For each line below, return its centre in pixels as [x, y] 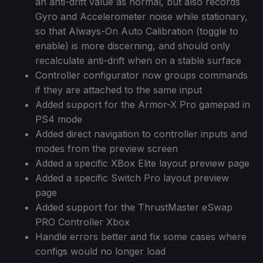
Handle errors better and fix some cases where [141, 236]
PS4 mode [59, 119]
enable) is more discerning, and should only [133, 45]
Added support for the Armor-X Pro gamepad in [143, 104]
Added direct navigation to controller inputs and [141, 134]
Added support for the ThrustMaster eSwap [134, 207]
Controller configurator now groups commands [141, 75]
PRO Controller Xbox [82, 222]
